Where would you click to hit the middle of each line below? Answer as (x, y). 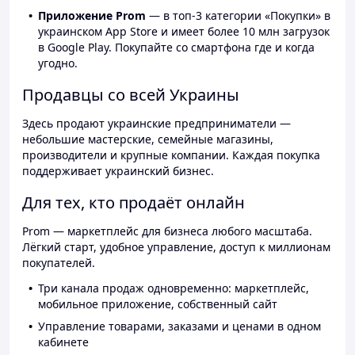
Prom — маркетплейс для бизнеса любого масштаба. (167, 231)
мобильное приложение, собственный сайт (158, 304)
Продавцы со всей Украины (131, 95)
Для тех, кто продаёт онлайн (134, 203)
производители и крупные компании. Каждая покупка (171, 155)
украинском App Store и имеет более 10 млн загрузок (184, 32)
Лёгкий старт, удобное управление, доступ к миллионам (176, 247)
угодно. (58, 63)
